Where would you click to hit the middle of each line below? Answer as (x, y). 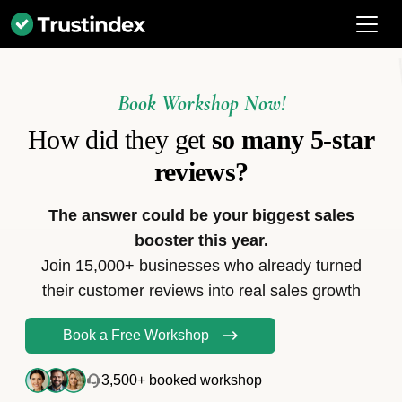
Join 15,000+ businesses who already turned (201, 266)
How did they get (120, 140)
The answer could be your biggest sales (201, 215)
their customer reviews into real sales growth (201, 291)
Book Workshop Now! (201, 104)
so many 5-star (293, 140)
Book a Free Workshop (136, 335)
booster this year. (201, 240)
